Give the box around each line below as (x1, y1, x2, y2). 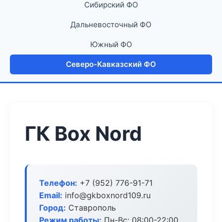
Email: (39, 190, 62, 200)
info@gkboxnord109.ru (62, 190, 151, 200)
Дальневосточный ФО (70, 20, 152, 29)
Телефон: (39, 178, 77, 188)
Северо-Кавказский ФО (66, 59, 156, 69)
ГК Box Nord (25, 121, 142, 146)
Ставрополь (66, 203, 116, 213)
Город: (39, 203, 66, 213)
